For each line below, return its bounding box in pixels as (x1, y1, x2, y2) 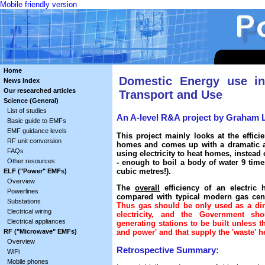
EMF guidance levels (7, 127, 67, 134)
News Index (3, 77, 40, 84)
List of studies (7, 107, 47, 114)
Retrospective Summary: (117, 245, 219, 255)
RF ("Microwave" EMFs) (3, 228, 77, 235)
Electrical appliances (7, 218, 66, 225)
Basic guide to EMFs (7, 117, 66, 124)
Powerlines (7, 188, 38, 195)
